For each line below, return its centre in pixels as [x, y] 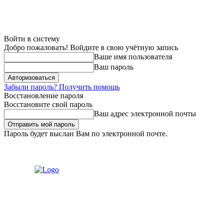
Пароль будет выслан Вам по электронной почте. [86, 134]
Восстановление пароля [44, 96]
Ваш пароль [114, 67]
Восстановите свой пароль [48, 104]
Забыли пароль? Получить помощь [62, 87]
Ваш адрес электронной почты [145, 114]
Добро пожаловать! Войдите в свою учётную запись [91, 47]
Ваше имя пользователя [133, 57]
